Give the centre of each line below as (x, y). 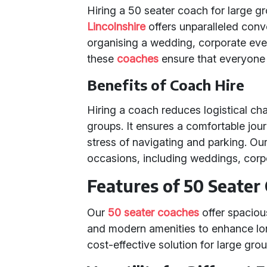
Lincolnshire (117, 27)
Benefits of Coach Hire (166, 85)
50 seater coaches (154, 212)
